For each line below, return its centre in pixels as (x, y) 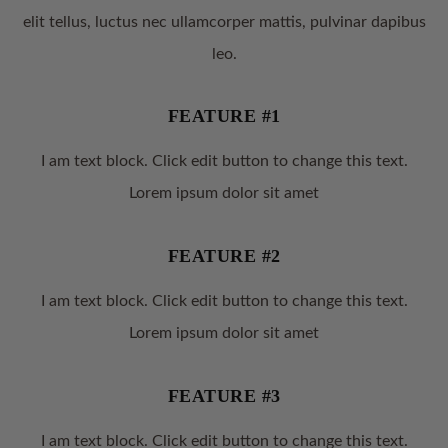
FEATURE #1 (224, 116)
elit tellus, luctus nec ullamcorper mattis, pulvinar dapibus (224, 21)
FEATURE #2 (224, 255)
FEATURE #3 (224, 395)
